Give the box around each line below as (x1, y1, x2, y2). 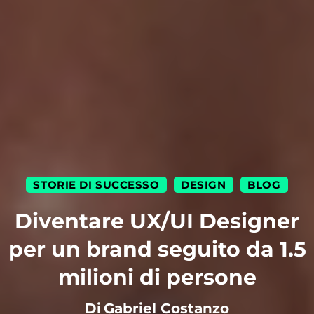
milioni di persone (57, 264, 257, 291)
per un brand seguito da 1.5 (8, 236, 306, 263)
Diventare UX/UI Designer (15, 208, 299, 235)
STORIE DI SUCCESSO (33, 178, 160, 192)
